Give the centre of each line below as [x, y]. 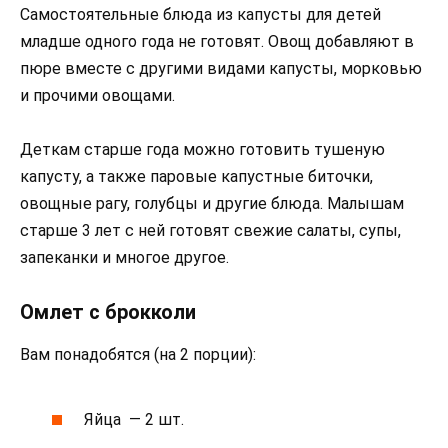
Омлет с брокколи [108, 311]
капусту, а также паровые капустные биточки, [196, 177]
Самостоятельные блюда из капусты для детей [200, 15]
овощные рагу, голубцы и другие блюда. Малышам [212, 204]
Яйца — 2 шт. [134, 419]
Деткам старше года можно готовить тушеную [202, 150]
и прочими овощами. [97, 96]
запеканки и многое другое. [124, 258]
